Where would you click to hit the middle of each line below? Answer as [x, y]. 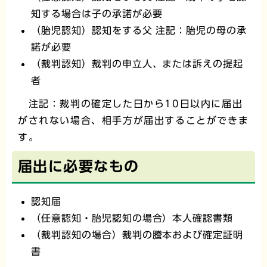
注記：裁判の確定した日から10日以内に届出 [131, 103]
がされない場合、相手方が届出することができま [133, 120]
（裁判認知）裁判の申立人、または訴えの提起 [137, 63]
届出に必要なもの [79, 167]
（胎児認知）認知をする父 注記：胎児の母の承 [139, 30]
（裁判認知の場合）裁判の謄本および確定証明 [137, 235]
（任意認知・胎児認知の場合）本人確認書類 [132, 218]
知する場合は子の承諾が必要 [97, 13]
